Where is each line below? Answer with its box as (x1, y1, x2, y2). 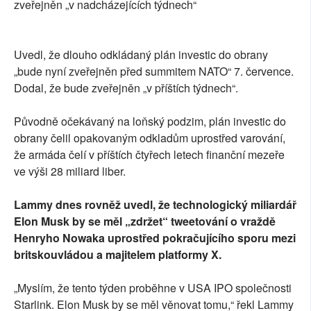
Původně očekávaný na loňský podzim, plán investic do (14, 112, 286, 129)
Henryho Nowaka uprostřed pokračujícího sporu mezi (14, 229, 296, 246)
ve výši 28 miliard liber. (14, 162, 131, 179)
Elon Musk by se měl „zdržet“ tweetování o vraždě (14, 212, 276, 229)
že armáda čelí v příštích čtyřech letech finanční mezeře (14, 146, 285, 162)
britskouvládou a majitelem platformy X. (14, 246, 221, 262)
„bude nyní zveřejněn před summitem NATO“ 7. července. (14, 62, 294, 79)
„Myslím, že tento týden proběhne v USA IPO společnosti (14, 279, 292, 296)
